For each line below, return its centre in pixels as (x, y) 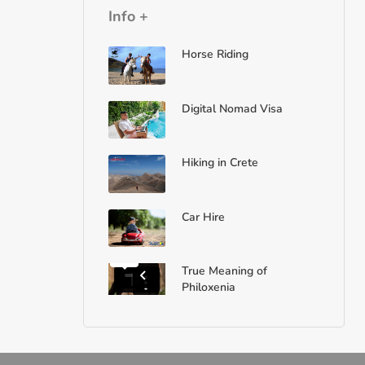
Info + (128, 16)
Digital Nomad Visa (232, 108)
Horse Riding (215, 54)
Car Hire (203, 218)
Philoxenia (209, 288)
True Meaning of (224, 271)
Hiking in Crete (220, 163)
